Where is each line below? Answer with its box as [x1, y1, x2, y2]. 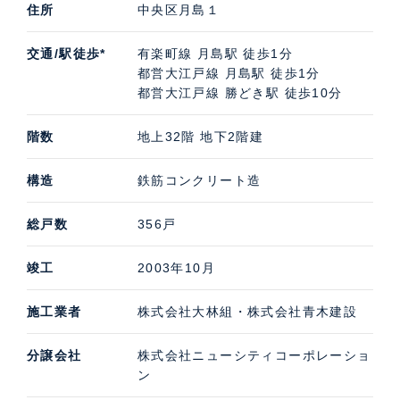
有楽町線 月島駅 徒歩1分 [137, 46, 294, 61]
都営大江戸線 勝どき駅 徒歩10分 [137, 85, 343, 100]
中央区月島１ [137, 2, 221, 17]
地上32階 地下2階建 [137, 129, 264, 144]
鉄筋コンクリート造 [137, 172, 262, 187]
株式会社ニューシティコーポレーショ [137, 347, 371, 362]
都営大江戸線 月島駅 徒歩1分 [137, 65, 321, 80]
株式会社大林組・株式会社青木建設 [137, 304, 358, 319]
